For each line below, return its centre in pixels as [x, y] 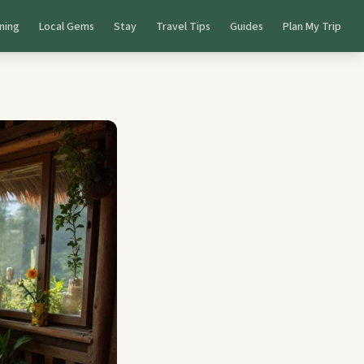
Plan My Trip [312, 27]
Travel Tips [183, 27]
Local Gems [67, 27]
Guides [247, 27]
